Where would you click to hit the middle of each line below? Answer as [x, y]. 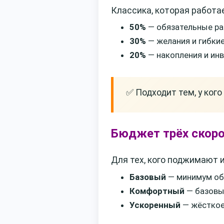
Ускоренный [155, 205]
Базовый [148, 177]
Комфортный [157, 191]
